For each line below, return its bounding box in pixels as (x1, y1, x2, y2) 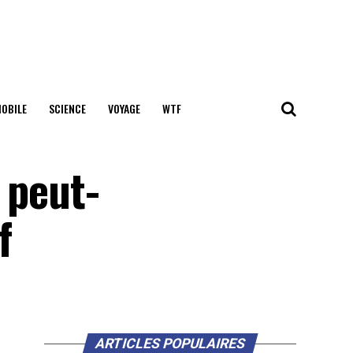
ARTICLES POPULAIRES (93, 336, 247, 351)
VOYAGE (107, 100, 140, 117)
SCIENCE (48, 100, 86, 117)
